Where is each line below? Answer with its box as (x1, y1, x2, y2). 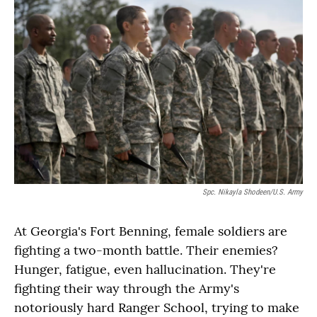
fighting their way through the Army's (14, 279, 239, 296)
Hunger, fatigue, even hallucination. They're (14, 260, 276, 277)
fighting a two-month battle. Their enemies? (14, 241, 278, 258)
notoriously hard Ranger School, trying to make (14, 299, 299, 316)
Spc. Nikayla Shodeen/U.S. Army (202, 187, 303, 197)
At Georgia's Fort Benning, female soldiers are (14, 222, 287, 239)
